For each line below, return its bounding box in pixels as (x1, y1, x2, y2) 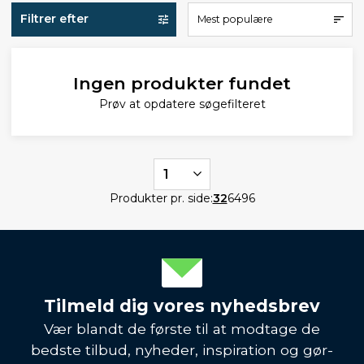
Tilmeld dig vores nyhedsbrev (44, 295, 320, 316)
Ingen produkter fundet (73, 72, 291, 93)
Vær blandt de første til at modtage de (44, 319, 320, 337)
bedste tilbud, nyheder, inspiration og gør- (31, 340, 333, 358)
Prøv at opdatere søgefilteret (98, 96, 266, 111)
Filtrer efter (19, 11, 89, 26)
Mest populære (197, 12, 273, 25)
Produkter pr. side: (109, 190, 213, 206)
